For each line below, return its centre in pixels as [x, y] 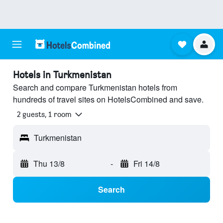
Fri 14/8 [146, 164]
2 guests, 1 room [44, 114]
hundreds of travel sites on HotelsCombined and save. [108, 99]
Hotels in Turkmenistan [62, 75]
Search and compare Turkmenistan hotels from [95, 87]
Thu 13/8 [49, 164]
